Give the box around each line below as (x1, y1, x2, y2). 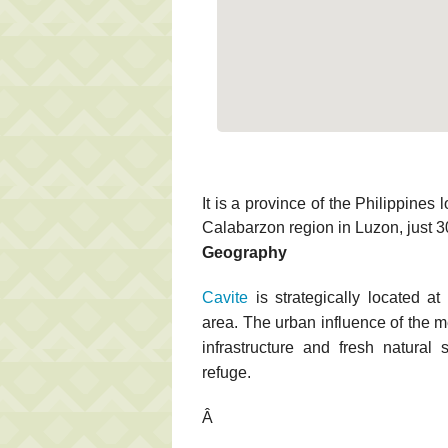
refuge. (202, 363, 251, 381)
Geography (202, 243, 287, 261)
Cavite (202, 288, 248, 306)
